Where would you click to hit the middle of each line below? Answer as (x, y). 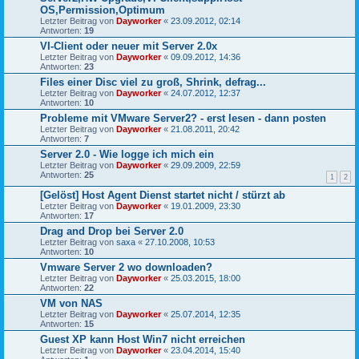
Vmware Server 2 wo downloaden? (126, 267)
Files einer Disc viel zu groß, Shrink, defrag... (153, 82)
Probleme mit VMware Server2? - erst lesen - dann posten (183, 118)
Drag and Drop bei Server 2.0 (112, 231)
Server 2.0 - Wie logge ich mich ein (127, 154)
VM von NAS (71, 303)
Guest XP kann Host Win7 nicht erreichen (143, 339)
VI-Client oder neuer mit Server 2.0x (129, 46)
